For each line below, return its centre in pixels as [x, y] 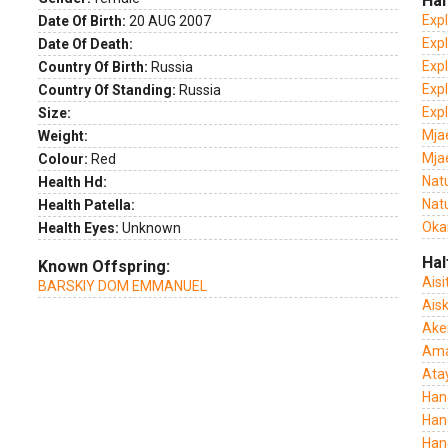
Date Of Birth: [82, 21]
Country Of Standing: [107, 90]
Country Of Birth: [93, 67]
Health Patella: [86, 205]
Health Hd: [72, 182]
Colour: [63, 159]
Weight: [63, 136]
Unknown [150, 228]
